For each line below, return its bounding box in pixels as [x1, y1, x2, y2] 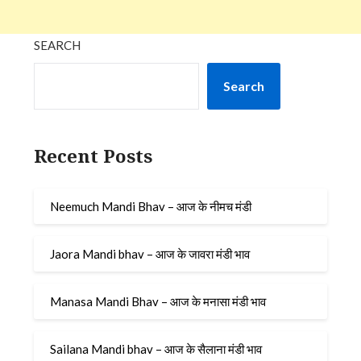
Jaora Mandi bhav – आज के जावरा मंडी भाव [50, 247, 251, 262]
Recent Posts [34, 143, 153, 168]
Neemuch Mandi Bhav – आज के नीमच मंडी [50, 199, 252, 214]
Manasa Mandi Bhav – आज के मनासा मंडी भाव [50, 294, 267, 309]
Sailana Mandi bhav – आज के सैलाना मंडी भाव [50, 342, 263, 357]
